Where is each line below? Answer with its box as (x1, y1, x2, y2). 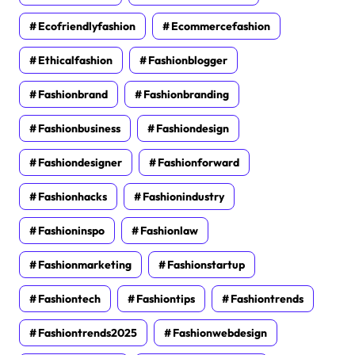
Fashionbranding (143, 86, 229, 101)
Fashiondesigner (38, 155, 122, 170)
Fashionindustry (143, 189, 224, 204)
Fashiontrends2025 (38, 325, 137, 340)
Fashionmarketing (38, 257, 132, 272)
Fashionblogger (148, 52, 227, 67)
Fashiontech (38, 291, 101, 306)
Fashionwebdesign (173, 325, 267, 340)
